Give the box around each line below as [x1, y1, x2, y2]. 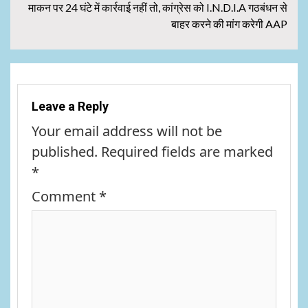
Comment [32, 186, 99, 206]
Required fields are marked [101, 142, 273, 161]
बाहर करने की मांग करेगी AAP [171, 16, 287, 30]
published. [32, 142, 98, 161]
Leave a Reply [32, 98, 109, 113]
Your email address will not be [32, 121, 222, 140]
